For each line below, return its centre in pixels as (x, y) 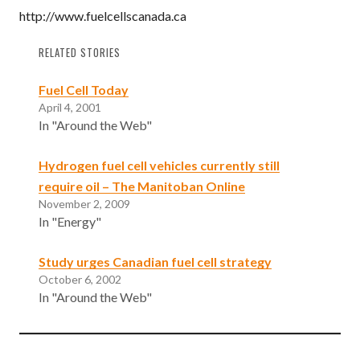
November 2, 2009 (84, 203)
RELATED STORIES (80, 52)
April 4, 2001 (70, 107)
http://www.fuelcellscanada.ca (103, 16)
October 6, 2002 (80, 279)
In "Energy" (70, 221)
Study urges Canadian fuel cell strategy (155, 261)
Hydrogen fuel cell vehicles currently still (159, 165)
